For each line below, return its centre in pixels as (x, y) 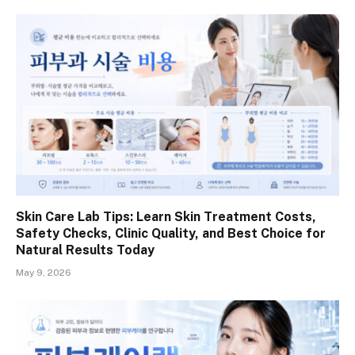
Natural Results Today (85, 250)
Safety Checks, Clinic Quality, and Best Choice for (171, 234)
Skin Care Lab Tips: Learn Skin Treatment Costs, (166, 217)
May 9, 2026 (44, 273)
